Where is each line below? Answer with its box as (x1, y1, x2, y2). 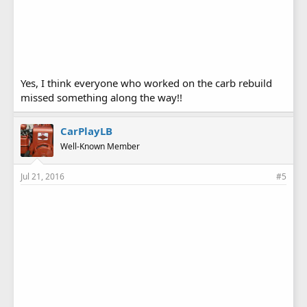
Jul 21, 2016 (21, 170, 64, 182)
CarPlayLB (60, 123, 112, 138)
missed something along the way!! (21, 90, 182, 104)
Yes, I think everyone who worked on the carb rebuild (21, 75, 272, 90)
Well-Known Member (60, 140, 140, 152)
